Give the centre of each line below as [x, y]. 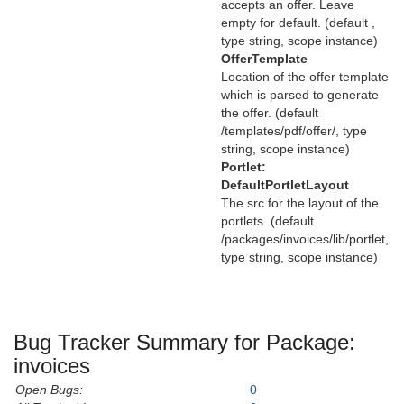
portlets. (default [267, 221]
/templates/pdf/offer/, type [294, 131]
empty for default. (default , [298, 23]
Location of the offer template [305, 77]
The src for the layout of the [300, 203]
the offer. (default [270, 113]
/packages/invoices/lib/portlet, [305, 239]
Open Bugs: [49, 389]
